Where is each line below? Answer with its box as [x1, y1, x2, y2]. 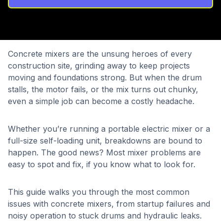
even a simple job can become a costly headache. [8, 96, 194, 106]
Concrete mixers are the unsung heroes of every [8, 49, 192, 59]
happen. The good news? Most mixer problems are [8, 147, 201, 157]
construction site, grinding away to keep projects [8, 61, 190, 71]
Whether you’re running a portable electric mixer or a [8, 124, 210, 134]
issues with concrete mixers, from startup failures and [8, 199, 210, 209]
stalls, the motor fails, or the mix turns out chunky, [8, 84, 198, 94]
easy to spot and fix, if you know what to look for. [8, 159, 195, 169]
